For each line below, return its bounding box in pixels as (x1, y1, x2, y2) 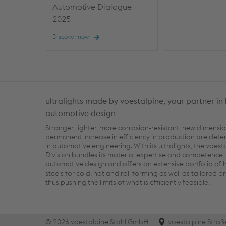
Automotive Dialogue (52, 1, 132, 12)
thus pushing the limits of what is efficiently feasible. (45, 177, 210, 187)
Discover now (52, 32, 89, 40)
